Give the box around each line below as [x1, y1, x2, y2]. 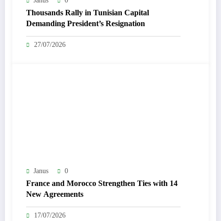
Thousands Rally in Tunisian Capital [26, 8, 149, 17]
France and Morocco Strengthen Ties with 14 [26, 179, 178, 188]
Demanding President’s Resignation [26, 19, 145, 28]
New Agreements [26, 190, 83, 199]
